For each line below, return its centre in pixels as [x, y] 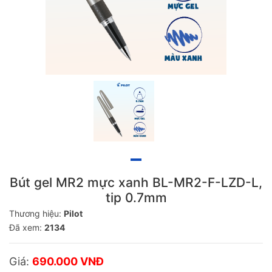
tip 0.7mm [136, 197]
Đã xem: [27, 227]
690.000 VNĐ [68, 261]
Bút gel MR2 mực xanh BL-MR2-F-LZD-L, [136, 182]
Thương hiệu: [36, 213]
